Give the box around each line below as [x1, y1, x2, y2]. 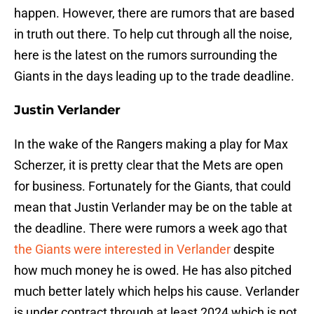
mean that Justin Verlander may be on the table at [14, 200, 292, 215]
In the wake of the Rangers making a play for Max [14, 137, 288, 152]
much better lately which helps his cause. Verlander [14, 284, 299, 299]
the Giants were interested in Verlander [14, 242, 231, 257]
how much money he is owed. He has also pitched [14, 263, 292, 278]
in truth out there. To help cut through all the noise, [14, 27, 292, 42]
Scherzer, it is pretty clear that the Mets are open [14, 158, 283, 173]
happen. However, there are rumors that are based [14, 6, 294, 21]
